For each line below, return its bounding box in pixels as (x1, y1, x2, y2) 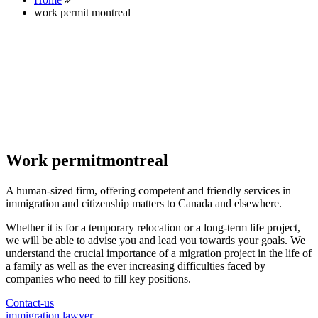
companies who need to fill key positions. (6, 272, 191, 285)
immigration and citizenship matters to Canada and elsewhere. (6, 197, 282, 209)
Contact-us (6, 296, 54, 309)
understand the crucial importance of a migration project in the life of (6, 246, 312, 259)
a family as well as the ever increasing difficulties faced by (6, 259, 265, 272)
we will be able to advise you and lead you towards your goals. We (6, 234, 305, 246)
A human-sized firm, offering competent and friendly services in (6, 184, 291, 197)
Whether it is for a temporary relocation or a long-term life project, (6, 221, 300, 234)
